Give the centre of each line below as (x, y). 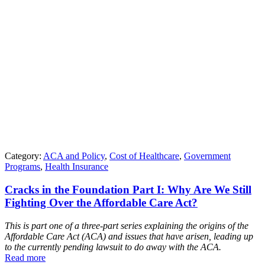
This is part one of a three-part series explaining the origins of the (127, 225)
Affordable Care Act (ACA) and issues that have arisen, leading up (129, 236)
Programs (22, 167)
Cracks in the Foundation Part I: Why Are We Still (128, 189)
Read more (25, 257)
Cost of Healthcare (144, 156)
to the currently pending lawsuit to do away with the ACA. (113, 247)
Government (207, 156)
